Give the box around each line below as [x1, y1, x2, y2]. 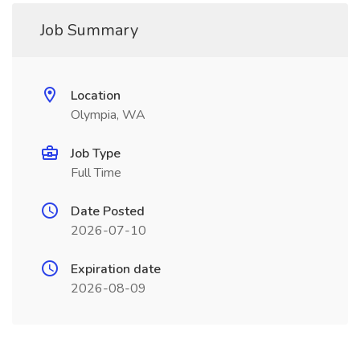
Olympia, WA [71, 106, 145, 124]
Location [71, 87, 121, 104]
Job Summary [40, 19, 138, 41]
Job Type [71, 145, 121, 162]
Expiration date [71, 260, 161, 278]
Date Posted [71, 202, 145, 220]
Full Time [71, 164, 121, 182]
